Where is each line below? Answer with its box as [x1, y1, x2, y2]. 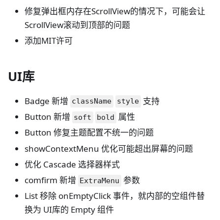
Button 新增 [25, 111, 72, 123]
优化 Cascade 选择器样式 [25, 158, 120, 170]
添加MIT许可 [25, 35, 73, 47]
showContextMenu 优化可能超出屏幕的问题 [25, 142, 193, 154]
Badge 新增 [25, 95, 70, 107]
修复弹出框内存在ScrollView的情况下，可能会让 [25, 5, 205, 17]
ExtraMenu [80, 176, 120, 186]
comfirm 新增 [25, 174, 78, 186]
